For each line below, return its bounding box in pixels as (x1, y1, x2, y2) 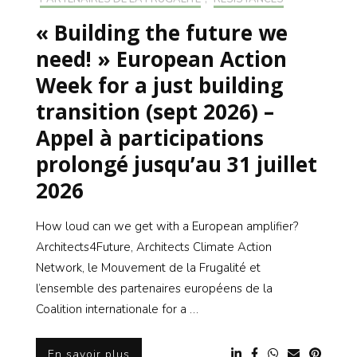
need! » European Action (36, 45, 287, 74)
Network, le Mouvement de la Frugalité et (36, 260, 261, 277)
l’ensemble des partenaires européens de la (36, 280, 273, 297)
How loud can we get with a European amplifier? (36, 218, 298, 235)
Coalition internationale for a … (36, 301, 198, 318)
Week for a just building (36, 71, 283, 100)
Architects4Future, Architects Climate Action (36, 239, 272, 256)
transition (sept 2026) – (36, 97, 274, 127)
